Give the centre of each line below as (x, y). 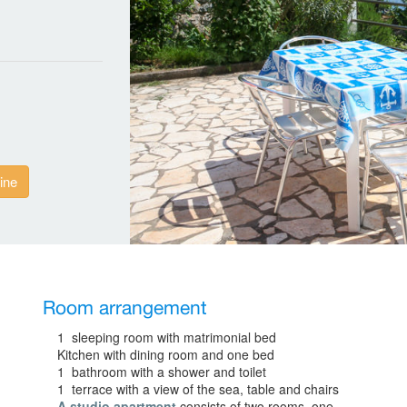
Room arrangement (125, 308)
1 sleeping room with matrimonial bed (167, 337)
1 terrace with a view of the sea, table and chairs (199, 388)
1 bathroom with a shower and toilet (162, 371)
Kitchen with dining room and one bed (166, 354)
